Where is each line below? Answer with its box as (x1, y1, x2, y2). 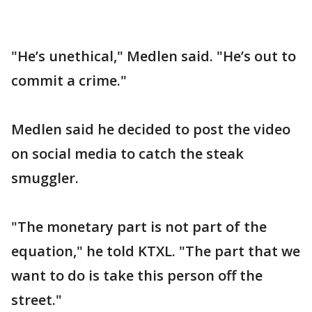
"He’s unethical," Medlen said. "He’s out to (11, 47, 296, 65)
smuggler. (11, 169, 79, 187)
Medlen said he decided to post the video (11, 120, 290, 139)
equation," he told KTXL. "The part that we (11, 242, 300, 260)
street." (11, 290, 62, 309)
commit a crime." (11, 71, 127, 90)
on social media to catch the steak (11, 144, 244, 163)
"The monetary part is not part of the (11, 217, 267, 236)
